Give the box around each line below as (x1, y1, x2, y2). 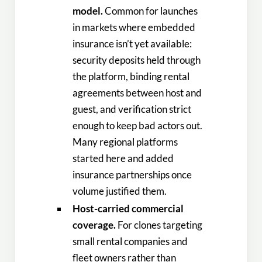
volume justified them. (73, 185, 167, 198)
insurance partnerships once (73, 168, 192, 181)
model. (73, 5, 104, 18)
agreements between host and (73, 87, 202, 99)
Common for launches (103, 5, 198, 18)
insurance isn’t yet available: (73, 37, 192, 50)
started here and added (73, 152, 174, 165)
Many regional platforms (73, 136, 178, 149)
